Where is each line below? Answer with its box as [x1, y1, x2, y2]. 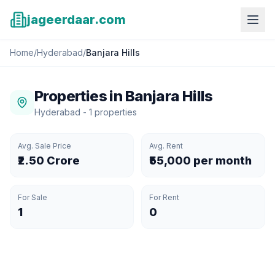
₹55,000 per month [149, 154, 252, 167]
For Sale [18, 193, 47, 202]
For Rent [149, 193, 179, 202]
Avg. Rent [149, 141, 183, 150]
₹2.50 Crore [18, 154, 80, 167]
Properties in [34, 87, 125, 105]
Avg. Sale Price [18, 141, 71, 150]
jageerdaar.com [27, 12, 126, 27]
